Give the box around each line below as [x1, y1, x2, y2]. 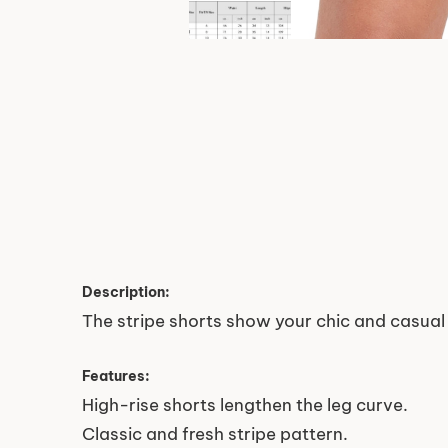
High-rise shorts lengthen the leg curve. [82, 394, 408, 417]
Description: [82, 282, 170, 301]
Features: [82, 367, 150, 386]
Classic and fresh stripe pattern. [82, 423, 348, 446]
